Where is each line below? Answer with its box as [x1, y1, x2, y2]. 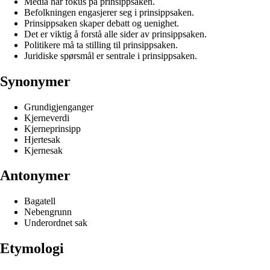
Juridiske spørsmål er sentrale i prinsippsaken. [24, 50, 197, 61]
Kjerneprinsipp [24, 123, 81, 134]
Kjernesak [24, 145, 63, 155]
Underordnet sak [24, 218, 87, 228]
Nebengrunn [24, 207, 72, 218]
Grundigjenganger [24, 101, 93, 112]
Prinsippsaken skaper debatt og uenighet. [24, 17, 179, 28]
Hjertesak [24, 134, 60, 145]
